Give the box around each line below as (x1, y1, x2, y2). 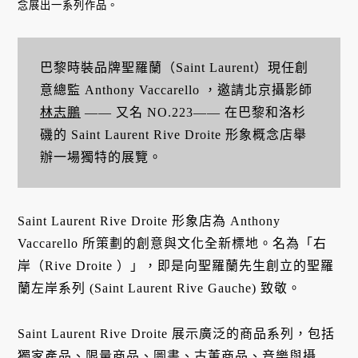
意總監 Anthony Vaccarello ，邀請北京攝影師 (39, 82, 312, 97)
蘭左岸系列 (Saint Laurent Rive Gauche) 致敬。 (18, 281, 302, 296)
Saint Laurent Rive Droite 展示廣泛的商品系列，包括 (18, 327, 336, 341)
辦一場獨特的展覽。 (39, 149, 162, 164)
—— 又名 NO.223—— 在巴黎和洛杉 (80, 105, 306, 119)
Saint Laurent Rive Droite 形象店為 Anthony (18, 214, 281, 229)
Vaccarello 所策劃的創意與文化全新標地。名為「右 (18, 237, 328, 251)
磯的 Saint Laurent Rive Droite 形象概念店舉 (39, 127, 307, 141)
